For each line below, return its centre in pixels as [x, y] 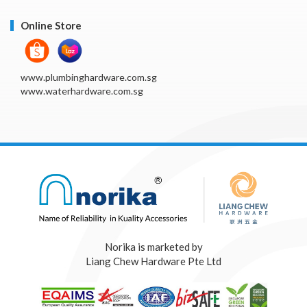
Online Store [51, 25]
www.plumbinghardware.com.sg [89, 77]
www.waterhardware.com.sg [82, 90]
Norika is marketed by [153, 246]
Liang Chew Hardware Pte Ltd [153, 261]
